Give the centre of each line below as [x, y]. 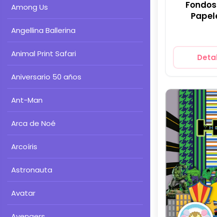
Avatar [23, 193]
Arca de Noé [33, 123]
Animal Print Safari [44, 54]
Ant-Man [27, 100]
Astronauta [32, 170]
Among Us [30, 7]
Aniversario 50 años [46, 77]
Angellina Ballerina [43, 30]
